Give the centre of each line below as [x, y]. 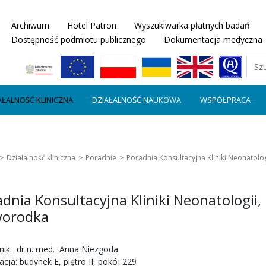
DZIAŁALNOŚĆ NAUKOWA [137, 100]
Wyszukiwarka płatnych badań [192, 25]
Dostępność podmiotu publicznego [79, 39]
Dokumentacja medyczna [213, 39]
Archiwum [30, 25]
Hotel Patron [92, 25]
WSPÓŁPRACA [225, 100]
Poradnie [101, 158]
